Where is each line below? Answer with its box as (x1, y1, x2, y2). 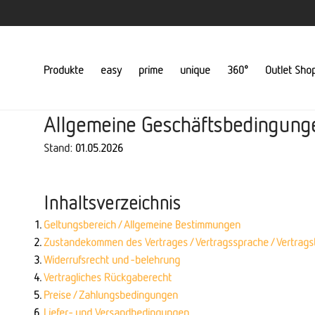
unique (180, 62, 210, 77)
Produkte (44, 62, 84, 77)
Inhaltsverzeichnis (44, 191, 181, 214)
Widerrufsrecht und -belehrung (44, 252, 180, 266)
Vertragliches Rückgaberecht (44, 270, 172, 284)
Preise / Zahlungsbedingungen (44, 288, 178, 302)
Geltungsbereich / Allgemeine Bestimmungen (44, 217, 240, 231)
